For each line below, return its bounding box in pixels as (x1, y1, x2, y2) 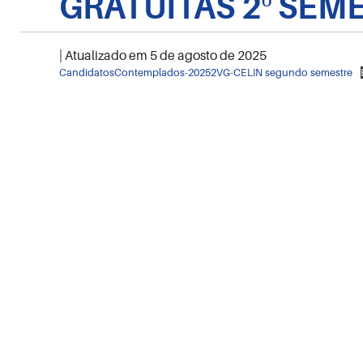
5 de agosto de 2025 (149, 46, 267, 63)
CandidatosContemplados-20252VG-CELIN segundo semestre (58, 66, 352, 79)
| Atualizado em (58, 46, 150, 63)
